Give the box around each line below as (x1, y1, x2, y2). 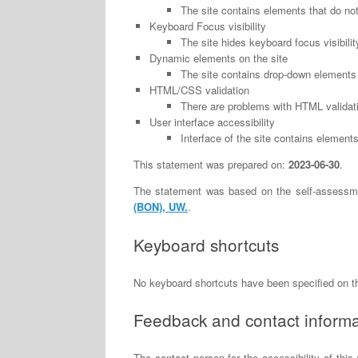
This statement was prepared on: (133, 156, 288, 172)
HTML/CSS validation (149, 82, 249, 97)
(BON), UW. (133, 198, 188, 214)
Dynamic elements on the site (149, 50, 288, 66)
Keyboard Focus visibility (149, 18, 266, 34)
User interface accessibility (149, 113, 275, 129)
